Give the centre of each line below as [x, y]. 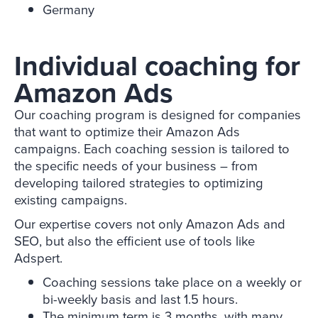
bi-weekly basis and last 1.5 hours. [140, 300]
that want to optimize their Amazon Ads [127, 132]
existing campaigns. [71, 200]
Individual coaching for [157, 66]
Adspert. [38, 258]
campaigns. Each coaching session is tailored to [152, 149]
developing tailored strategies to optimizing [139, 183]
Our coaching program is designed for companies [158, 115]
